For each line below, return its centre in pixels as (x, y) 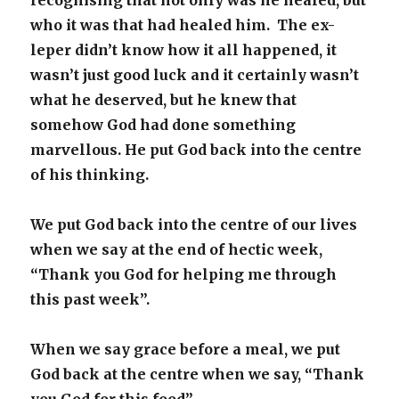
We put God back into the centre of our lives (194, 224)
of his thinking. (90, 175)
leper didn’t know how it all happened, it (184, 50)
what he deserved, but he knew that (164, 100)
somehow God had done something (163, 125)
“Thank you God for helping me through (184, 274)
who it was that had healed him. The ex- (183, 25)
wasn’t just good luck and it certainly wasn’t (195, 75)
